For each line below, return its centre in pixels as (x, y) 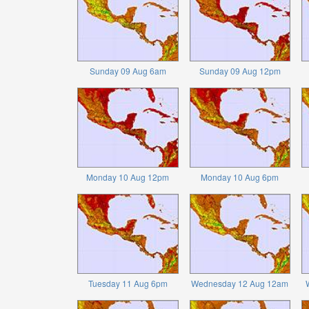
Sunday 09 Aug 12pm (240, 70)
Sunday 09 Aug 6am (128, 70)
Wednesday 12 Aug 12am (240, 283)
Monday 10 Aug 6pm (240, 177)
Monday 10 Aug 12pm (128, 177)
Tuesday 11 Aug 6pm (128, 283)
